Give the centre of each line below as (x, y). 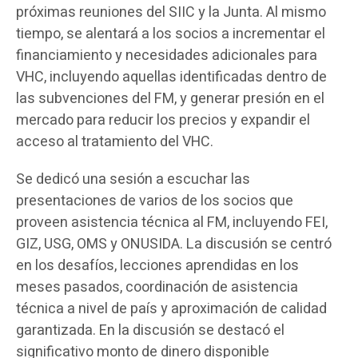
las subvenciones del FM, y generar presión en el (170, 99)
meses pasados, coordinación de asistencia (157, 287)
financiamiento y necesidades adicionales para (167, 56)
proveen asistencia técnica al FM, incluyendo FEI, (172, 223)
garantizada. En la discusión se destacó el (150, 330)
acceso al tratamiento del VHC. (115, 142)
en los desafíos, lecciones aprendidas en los (157, 266)
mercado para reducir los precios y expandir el (163, 120)
